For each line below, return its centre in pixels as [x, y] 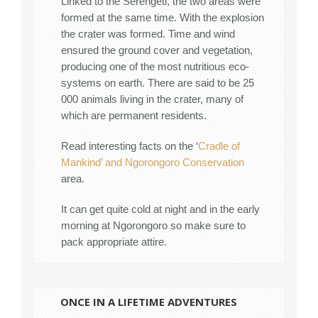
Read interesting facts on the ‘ [130, 146]
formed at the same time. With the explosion [163, 18]
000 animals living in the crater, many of [152, 99]
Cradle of [219, 146]
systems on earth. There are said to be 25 [158, 83]
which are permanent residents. [134, 116]
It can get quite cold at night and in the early [160, 209]
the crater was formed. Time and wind [148, 34]
